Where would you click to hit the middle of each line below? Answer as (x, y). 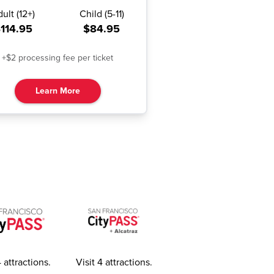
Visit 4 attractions (113, 263)
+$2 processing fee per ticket (57, 58)
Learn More (57, 91)
